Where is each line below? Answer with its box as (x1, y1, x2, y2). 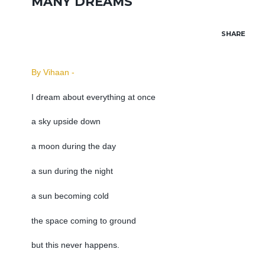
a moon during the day (31, 141, 116, 151)
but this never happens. (31, 240, 119, 250)
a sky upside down (31, 117, 101, 127)
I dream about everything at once (31, 92, 158, 102)
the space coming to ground (31, 215, 136, 225)
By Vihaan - (31, 67, 75, 77)
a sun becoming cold (31, 190, 111, 201)
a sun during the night (31, 166, 113, 176)
